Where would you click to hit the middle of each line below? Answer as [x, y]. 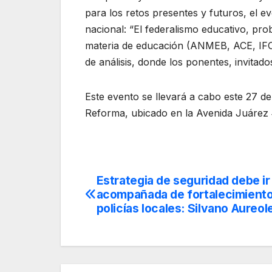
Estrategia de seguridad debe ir [183, 181]
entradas [125, 236]
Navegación [139, 186]
